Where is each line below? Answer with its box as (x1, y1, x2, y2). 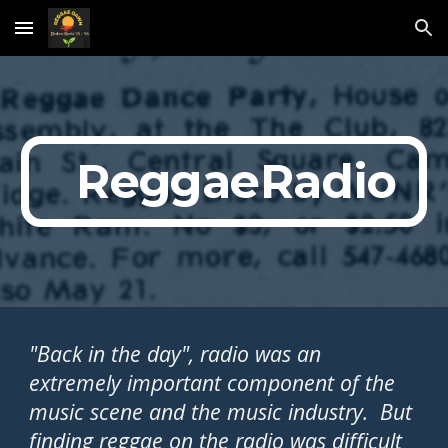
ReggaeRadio (76, 153, 397, 210)
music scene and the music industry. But (29, 397, 413, 426)
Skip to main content (16, 28, 158, 46)
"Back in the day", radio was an (29, 339, 322, 368)
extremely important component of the (29, 368, 396, 397)
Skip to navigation (307, 28, 432, 46)
